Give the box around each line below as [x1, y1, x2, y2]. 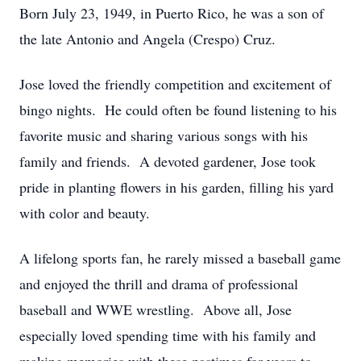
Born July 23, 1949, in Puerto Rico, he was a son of [19, 3, 324, 23]
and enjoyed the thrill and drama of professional [19, 274, 298, 293]
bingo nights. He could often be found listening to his [19, 100, 337, 119]
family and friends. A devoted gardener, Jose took [19, 151, 316, 171]
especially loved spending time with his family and [19, 326, 316, 345]
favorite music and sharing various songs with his [19, 126, 308, 145]
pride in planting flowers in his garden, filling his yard [19, 177, 334, 197]
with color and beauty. [19, 203, 150, 222]
